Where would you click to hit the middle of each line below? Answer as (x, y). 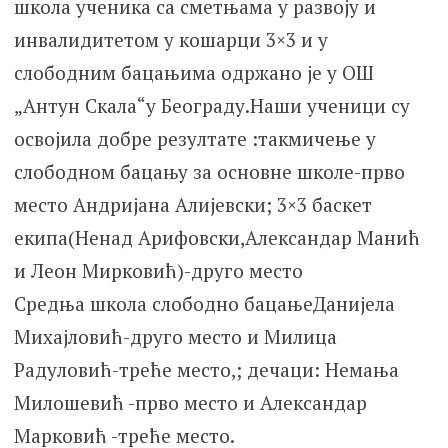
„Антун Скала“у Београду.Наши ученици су (211, 106)
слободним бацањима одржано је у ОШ (193, 73)
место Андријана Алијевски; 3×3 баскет (192, 205)
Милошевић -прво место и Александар (190, 403)
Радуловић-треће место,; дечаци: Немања (206, 370)
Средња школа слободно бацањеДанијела (204, 304)
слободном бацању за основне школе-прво (209, 172)
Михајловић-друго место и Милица (175, 337)
